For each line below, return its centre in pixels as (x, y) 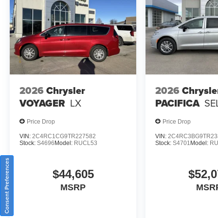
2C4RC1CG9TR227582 (64, 136)
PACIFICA (178, 103)
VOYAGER (42, 103)
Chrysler (66, 90)
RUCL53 (86, 143)
